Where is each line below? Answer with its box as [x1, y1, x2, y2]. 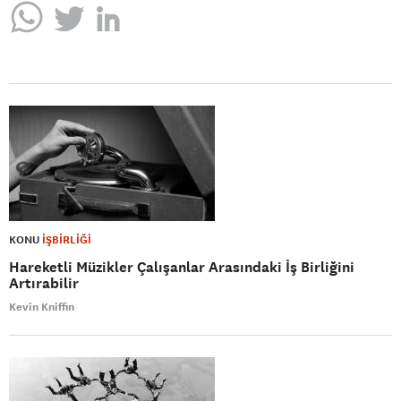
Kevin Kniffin [9, 299, 74, 314]
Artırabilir [9, 273, 79, 293]
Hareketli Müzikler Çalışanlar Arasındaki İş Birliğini [9, 257, 354, 277]
